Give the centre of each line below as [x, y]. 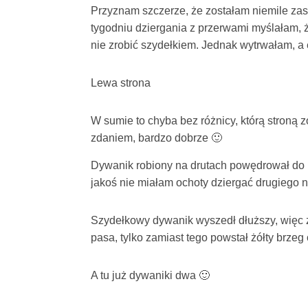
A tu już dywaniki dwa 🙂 [150, 275]
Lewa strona [121, 83]
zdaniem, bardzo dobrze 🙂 [156, 138]
